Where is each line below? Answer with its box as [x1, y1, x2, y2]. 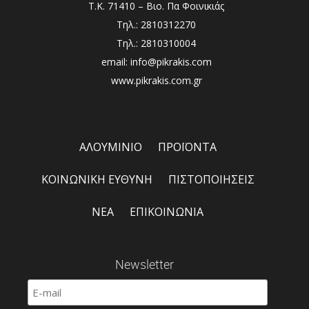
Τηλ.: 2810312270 [117, 18, 196, 32]
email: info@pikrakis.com [101, 55, 212, 69]
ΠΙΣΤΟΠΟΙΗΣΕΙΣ [168, 172, 255, 188]
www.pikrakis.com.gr [110, 74, 202, 88]
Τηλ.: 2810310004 [117, 37, 196, 50]
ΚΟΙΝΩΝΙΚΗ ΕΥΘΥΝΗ [41, 172, 152, 188]
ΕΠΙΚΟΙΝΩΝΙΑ [130, 204, 203, 220]
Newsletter [114, 256, 174, 273]
